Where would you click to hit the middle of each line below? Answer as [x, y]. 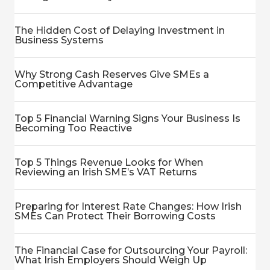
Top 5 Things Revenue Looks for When [109, 163]
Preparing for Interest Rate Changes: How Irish [128, 207]
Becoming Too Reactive [73, 128]
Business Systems [59, 40]
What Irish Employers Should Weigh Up [111, 260]
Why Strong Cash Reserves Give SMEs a [112, 75]
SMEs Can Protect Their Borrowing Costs [115, 216]
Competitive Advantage [74, 84]
